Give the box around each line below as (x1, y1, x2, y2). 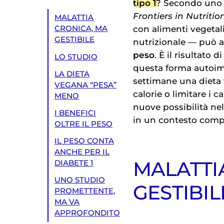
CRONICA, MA (54, 24, 108, 33)
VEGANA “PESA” (54, 80, 117, 89)
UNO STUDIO (54, 175, 105, 185)
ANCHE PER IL (54, 147, 110, 156)
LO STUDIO (54, 52, 98, 61)
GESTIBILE (54, 35, 95, 44)
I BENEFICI (54, 108, 96, 117)
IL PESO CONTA (54, 136, 114, 145)
